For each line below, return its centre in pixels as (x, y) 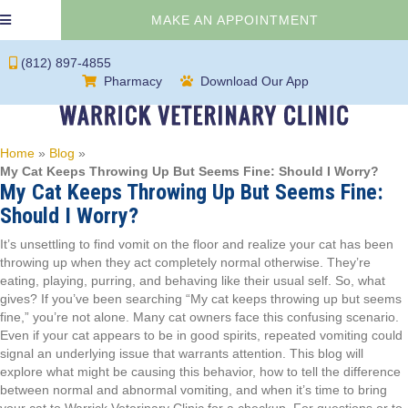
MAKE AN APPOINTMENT (235, 20)
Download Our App (254, 81)
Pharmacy (133, 81)
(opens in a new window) (232, 80)
